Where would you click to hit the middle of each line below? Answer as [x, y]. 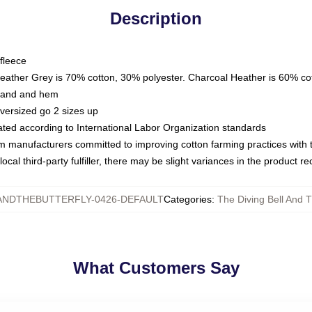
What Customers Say [156, 268]
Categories [187, 199]
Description [156, 18]
